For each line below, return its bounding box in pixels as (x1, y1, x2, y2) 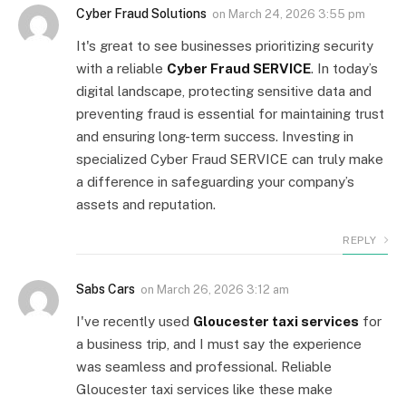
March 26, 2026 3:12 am (157, 282, 289, 296)
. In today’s (311, 60, 378, 76)
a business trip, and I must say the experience (76, 335, 362, 352)
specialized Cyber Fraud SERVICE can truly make (76, 150, 383, 167)
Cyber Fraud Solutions (76, 5, 207, 21)
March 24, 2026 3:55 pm (228, 6, 365, 21)
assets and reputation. (76, 196, 216, 212)
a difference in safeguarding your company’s (76, 173, 354, 189)
